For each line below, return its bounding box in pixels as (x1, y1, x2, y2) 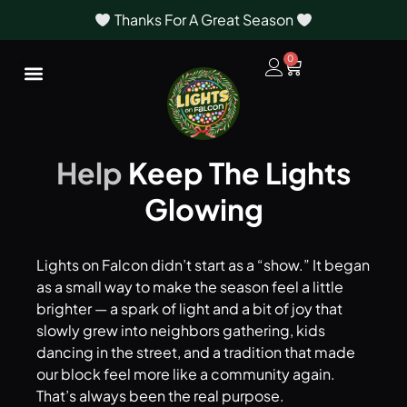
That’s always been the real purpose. (36, 386, 284, 405)
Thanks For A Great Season (111, 10, 296, 29)
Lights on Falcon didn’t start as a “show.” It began (36, 255, 370, 274)
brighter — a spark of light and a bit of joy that (36, 299, 342, 318)
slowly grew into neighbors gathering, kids (36, 321, 325, 340)
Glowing (144, 191, 263, 227)
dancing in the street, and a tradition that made (36, 342, 355, 362)
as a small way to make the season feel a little (36, 277, 343, 296)
